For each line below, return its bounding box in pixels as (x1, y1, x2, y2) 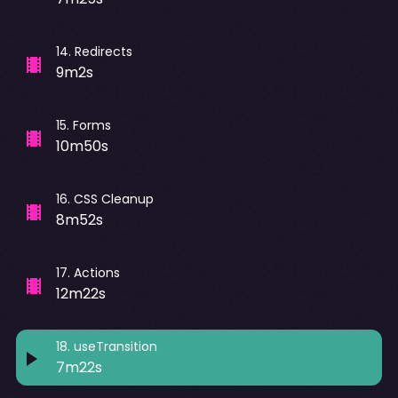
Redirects (74, 42, 132, 60)
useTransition (73, 337, 157, 355)
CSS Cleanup (73, 189, 154, 208)
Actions (73, 263, 120, 282)
